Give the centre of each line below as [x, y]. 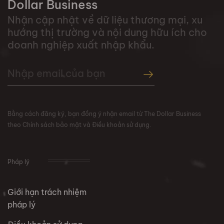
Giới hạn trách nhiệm [47, 192]
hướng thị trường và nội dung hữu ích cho [107, 32]
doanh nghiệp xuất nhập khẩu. [81, 45]
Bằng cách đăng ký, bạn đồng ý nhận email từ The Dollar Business [104, 114]
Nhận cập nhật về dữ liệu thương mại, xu [105, 20]
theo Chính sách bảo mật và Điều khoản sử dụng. [79, 125]
